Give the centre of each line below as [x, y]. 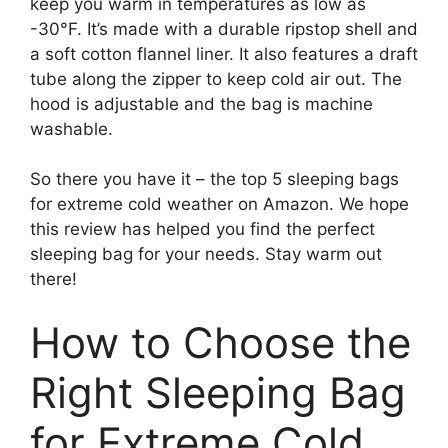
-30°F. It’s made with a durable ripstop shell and [224, 28]
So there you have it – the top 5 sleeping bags [214, 179]
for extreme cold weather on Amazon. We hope [219, 204]
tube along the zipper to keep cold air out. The [216, 78]
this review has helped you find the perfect [202, 229]
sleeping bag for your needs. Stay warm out [206, 254]
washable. [71, 128]
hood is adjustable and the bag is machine [201, 103]
